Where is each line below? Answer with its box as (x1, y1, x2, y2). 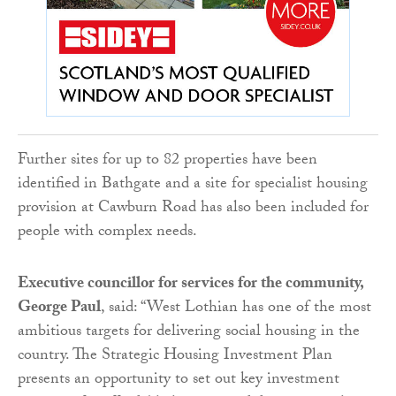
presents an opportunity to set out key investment (18, 366, 339, 394)
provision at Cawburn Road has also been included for (18, 194, 369, 223)
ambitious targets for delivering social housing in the (18, 318, 360, 346)
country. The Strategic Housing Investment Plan (18, 342, 332, 370)
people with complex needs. (18, 218, 197, 247)
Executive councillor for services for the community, (18, 270, 363, 299)
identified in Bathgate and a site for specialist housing (18, 171, 368, 199)
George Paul (18, 294, 101, 323)
